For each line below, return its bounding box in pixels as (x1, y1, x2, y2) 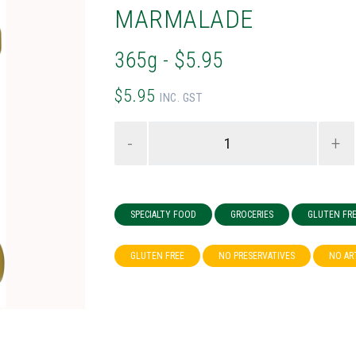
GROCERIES (230, 209, 274, 220)
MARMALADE (114, 4, 253, 34)
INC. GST (160, 91, 203, 105)
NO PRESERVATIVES (219, 250, 296, 261)
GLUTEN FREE (130, 250, 185, 261)
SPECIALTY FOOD (130, 209, 197, 220)
